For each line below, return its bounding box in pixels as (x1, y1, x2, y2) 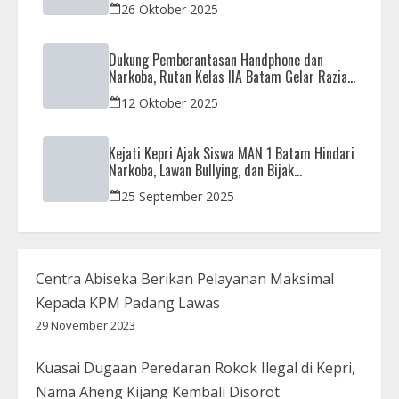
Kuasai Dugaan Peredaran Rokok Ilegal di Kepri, (36, 358, 355, 379)
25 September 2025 (121, 188, 234, 206)
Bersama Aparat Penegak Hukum (109, 83, 287, 105)
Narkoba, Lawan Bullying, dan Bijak (109, 159, 294, 182)
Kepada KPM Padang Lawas (36, 293, 220, 313)
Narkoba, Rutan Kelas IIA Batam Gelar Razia (109, 66, 347, 88)
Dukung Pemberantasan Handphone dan (109, 49, 323, 71)
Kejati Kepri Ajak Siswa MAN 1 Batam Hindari (109, 142, 354, 165)
